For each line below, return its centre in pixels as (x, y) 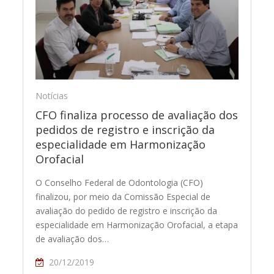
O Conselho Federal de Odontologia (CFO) (120, 182)
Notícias (52, 95)
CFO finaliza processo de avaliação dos (137, 115)
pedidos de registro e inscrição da (125, 129)
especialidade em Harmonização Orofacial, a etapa (137, 224)
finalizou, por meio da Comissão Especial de (123, 196)
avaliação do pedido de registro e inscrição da (127, 210)
